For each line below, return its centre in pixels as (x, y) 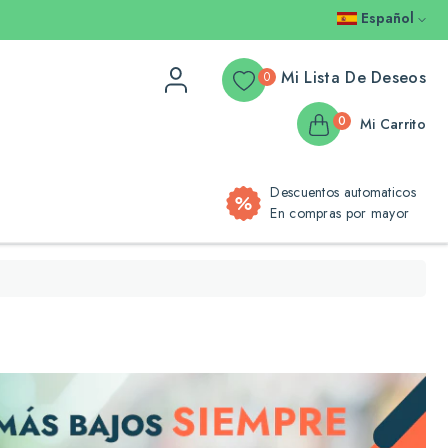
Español (389, 18)
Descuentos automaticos (343, 192)
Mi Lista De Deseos (353, 78)
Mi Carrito (392, 123)
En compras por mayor (340, 213)
